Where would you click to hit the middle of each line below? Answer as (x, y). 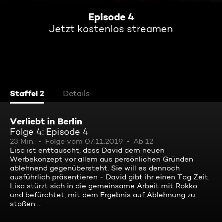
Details (76, 93)
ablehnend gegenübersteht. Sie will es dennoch (95, 168)
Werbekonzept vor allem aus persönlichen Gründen (102, 159)
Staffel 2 (27, 93)
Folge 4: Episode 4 (49, 132)
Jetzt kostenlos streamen (111, 29)
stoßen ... (26, 204)
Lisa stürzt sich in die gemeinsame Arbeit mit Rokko (104, 186)
